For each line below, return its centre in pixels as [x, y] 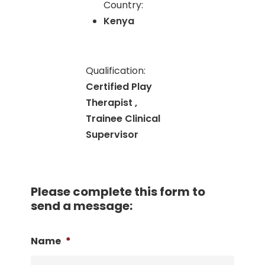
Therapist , [112, 103]
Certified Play [119, 87]
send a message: [81, 206]
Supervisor [112, 135]
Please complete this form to [118, 192]
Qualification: [116, 71]
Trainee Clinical [123, 119]
